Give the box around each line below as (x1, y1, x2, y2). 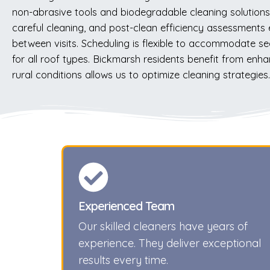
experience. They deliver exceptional (78, 236, 261, 250)
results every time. (78, 253, 168, 267)
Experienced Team (78, 198, 174, 213)
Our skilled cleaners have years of (78, 219, 248, 233)
